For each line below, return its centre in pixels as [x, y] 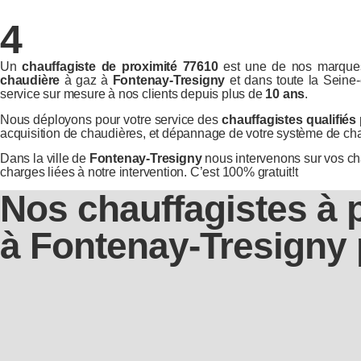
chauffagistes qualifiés [289, 119]
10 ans [285, 94]
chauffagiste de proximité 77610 [120, 67]
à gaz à [86, 81]
